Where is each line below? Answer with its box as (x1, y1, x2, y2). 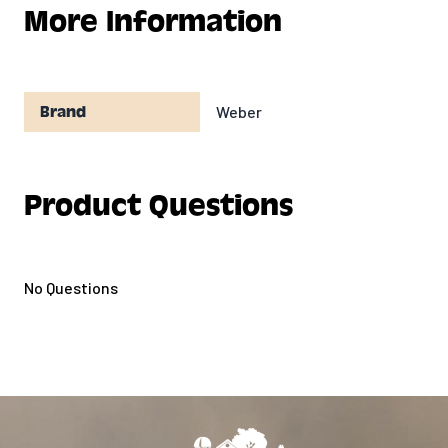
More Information (24, 3, 282, 39)
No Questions (24, 277, 118, 297)
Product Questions (24, 187, 293, 223)
